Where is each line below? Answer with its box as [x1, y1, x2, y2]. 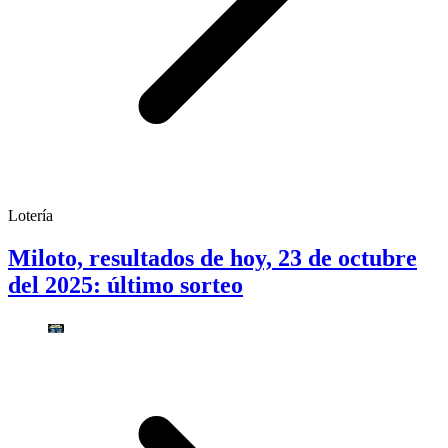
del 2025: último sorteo [8, 271, 243, 298]
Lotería [8, 206, 53, 224]
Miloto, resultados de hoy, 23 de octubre [8, 244, 417, 271]
